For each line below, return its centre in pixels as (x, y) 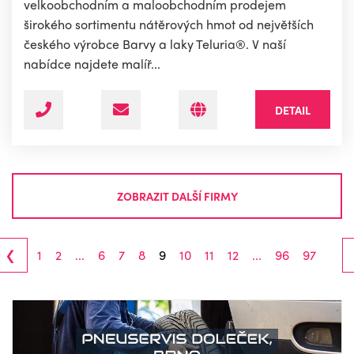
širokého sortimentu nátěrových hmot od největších (169, 24)
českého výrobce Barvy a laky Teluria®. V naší (155, 44)
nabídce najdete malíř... (92, 64)
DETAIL (293, 110)
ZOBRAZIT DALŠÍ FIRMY (177, 196)
